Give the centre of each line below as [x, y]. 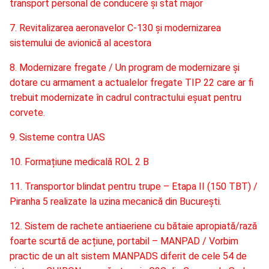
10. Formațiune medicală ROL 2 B [79, 162]
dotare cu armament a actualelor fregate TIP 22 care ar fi [131, 83]
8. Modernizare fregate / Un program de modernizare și [125, 68]
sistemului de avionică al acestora [80, 43]
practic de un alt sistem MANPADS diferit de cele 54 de [128, 256]
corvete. [27, 113]
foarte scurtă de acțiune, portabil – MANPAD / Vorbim [124, 241]
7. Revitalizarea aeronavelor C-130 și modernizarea [115, 28]
